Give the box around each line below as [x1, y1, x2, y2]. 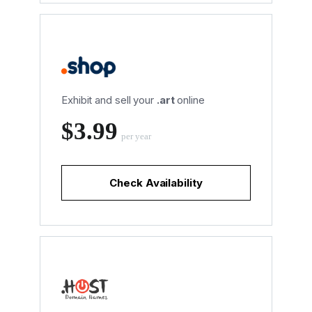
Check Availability [109, 176, 203, 189]
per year [121, 131, 151, 141]
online [174, 93, 205, 107]
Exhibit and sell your [61, 93, 157, 107]
